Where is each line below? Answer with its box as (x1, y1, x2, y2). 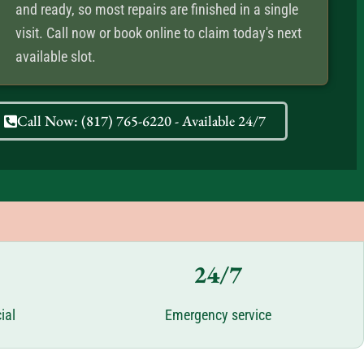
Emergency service (164, 306, 271, 323)
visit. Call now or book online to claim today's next (15, 24, 301, 41)
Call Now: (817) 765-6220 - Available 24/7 (16, 110, 266, 130)
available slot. (15, 47, 96, 65)
